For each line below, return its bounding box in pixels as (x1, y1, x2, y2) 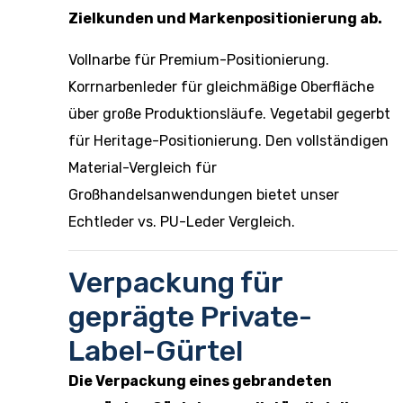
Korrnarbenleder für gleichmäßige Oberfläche (68, 78, 374, 95)
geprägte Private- (68, 300, 312, 334)
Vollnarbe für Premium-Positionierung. (68, 51, 329, 68)
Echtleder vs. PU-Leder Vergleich (68, 213, 291, 230)
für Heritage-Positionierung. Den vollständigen (68, 132, 389, 149)
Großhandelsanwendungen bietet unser (68, 186, 339, 203)
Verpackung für (68, 265, 282, 300)
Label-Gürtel (68, 334, 243, 368)
